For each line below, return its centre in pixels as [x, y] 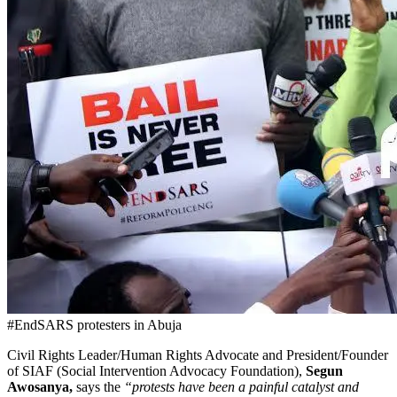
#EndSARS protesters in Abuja [94, 325]
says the [97, 387]
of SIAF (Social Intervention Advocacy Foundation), [156, 371]
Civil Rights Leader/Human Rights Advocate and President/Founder [198, 355]
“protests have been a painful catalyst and [240, 387]
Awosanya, [40, 387]
